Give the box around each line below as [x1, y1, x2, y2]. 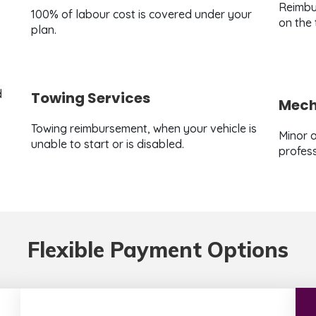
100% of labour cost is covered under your [30, 7, 252, 22]
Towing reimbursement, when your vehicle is [30, 121, 257, 136]
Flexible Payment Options [28, 236, 288, 264]
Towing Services [30, 88, 150, 109]
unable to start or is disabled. [30, 137, 184, 152]
